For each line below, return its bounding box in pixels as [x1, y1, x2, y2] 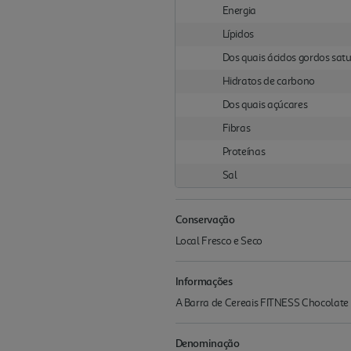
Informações [175, 274, 233, 288]
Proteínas [222, 145, 266, 158]
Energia [222, 4, 257, 17]
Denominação [175, 336, 240, 349]
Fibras [222, 121, 251, 135]
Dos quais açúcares [222, 98, 308, 111]
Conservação [175, 212, 235, 226]
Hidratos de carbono [222, 74, 315, 88]
